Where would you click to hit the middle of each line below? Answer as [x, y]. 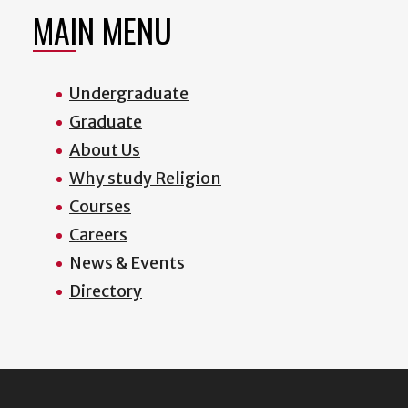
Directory [106, 291]
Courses [100, 207]
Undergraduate [129, 94]
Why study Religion [145, 178]
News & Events [127, 263]
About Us [105, 150]
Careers [98, 235]
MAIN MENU [102, 30]
